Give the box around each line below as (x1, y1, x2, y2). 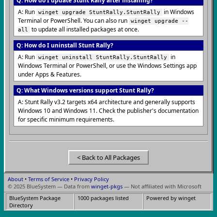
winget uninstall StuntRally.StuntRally (38, 54, 167, 61)
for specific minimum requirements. (18, 115, 114, 124)
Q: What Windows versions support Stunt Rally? (16, 86, 154, 94)
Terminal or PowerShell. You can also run (18, 16, 129, 25)
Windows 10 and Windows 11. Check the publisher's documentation (18, 107, 199, 115)
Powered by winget (146, 194, 196, 201)
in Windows (162, 8, 194, 16)
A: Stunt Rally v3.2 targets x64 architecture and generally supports (18, 98, 195, 106)
